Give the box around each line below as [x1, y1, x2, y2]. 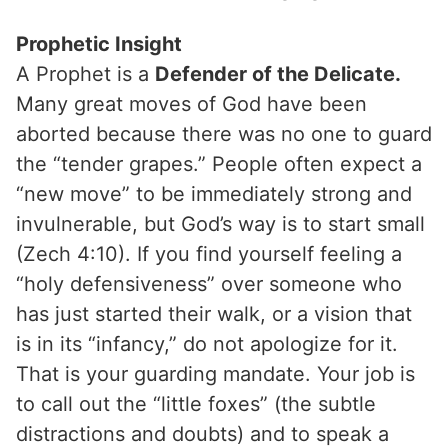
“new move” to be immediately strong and [16, 181, 412, 206]
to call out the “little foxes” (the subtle [16, 391, 376, 416]
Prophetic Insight [16, 31, 182, 56]
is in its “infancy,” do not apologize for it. [16, 331, 398, 356]
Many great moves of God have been [16, 91, 367, 116]
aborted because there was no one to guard [16, 121, 432, 146]
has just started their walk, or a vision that [16, 301, 412, 326]
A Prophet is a [16, 61, 155, 86]
